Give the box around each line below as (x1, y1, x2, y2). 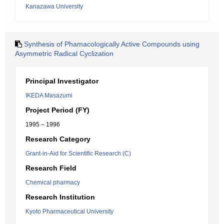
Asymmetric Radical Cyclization (15, 49, 113, 57)
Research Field (25, 164, 76, 172)
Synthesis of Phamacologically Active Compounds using (24, 40, 199, 48)
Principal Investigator (25, 77, 98, 85)
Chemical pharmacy (25, 179, 80, 186)
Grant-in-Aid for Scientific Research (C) (25, 150, 131, 157)
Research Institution (25, 193, 95, 201)
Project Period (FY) (25, 106, 89, 114)
